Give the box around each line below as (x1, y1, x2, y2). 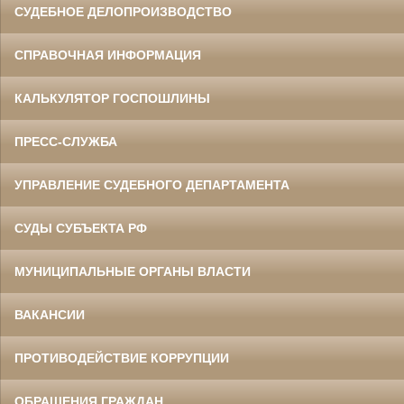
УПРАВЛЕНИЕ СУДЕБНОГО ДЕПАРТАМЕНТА (14, 178, 289, 193)
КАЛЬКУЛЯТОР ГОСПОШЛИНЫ (14, 91, 210, 106)
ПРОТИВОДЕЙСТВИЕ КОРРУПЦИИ (14, 351, 229, 366)
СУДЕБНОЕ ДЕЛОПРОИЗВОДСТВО (14, 5, 232, 20)
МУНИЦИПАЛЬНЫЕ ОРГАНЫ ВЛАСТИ (14, 264, 251, 280)
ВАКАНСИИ (14, 308, 85, 323)
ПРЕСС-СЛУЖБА (14, 134, 117, 150)
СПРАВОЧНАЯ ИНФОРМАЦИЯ (14, 48, 201, 63)
